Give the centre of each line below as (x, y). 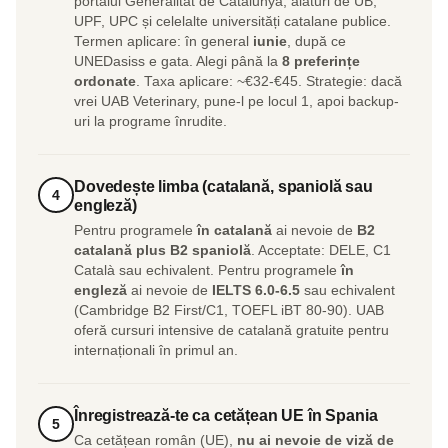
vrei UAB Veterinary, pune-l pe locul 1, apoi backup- (236, 102)
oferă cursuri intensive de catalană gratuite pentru (231, 331)
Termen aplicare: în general (163, 42)
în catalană (234, 231)
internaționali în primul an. (156, 351)
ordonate (105, 82)
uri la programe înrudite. (150, 122)
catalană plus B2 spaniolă (162, 251)
